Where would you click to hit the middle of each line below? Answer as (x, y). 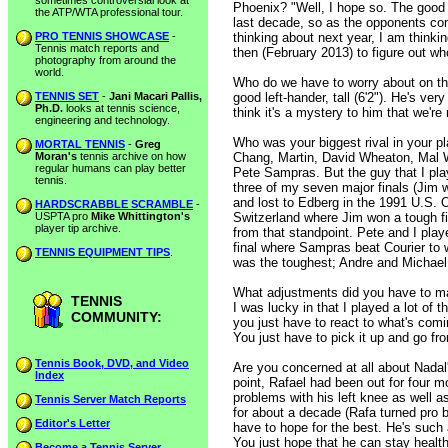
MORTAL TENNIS (80, 144)
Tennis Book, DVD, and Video (112, 363)
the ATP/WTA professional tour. (109, 12)
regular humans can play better (110, 168)
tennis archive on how (131, 156)
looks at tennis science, (121, 108)
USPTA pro (63, 216)
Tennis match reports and (97, 48)
